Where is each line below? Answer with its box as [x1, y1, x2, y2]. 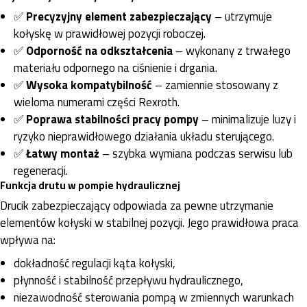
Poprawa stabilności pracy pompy [26, 110, 199, 128]
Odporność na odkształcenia [26, 41, 173, 60]
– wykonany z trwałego [173, 41, 291, 60]
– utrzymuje [212, 7, 272, 25]
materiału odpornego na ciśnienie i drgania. [14, 58, 217, 77]
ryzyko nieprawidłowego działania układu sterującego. [14, 127, 274, 145]
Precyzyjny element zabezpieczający [26, 7, 212, 25]
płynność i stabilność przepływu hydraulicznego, [14, 271, 243, 290]
